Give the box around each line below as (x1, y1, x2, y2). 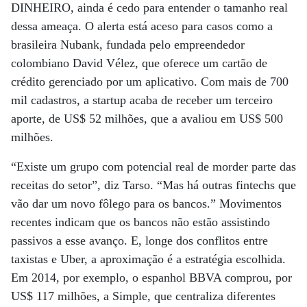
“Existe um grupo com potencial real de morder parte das (11, 160, 296, 173)
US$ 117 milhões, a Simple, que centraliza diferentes (11, 289, 275, 303)
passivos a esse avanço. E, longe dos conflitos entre (11, 234, 268, 247)
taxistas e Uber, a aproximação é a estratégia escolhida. (11, 252, 286, 266)
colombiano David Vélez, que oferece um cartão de (11, 56, 267, 70)
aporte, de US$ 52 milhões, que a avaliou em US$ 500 (11, 112, 283, 125)
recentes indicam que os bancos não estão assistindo (11, 215, 270, 229)
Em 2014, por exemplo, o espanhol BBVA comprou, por (11, 271, 292, 284)
